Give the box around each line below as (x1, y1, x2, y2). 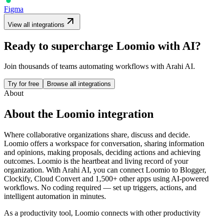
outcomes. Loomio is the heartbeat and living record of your (4, 157, 188, 166)
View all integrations (8, 21, 65, 28)
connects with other (99, 209, 163, 218)
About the (4, 108, 56, 121)
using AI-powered (151, 175, 209, 183)
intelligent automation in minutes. (4, 192, 106, 201)
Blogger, (180, 166, 206, 175)
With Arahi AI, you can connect (46, 166, 146, 175)
